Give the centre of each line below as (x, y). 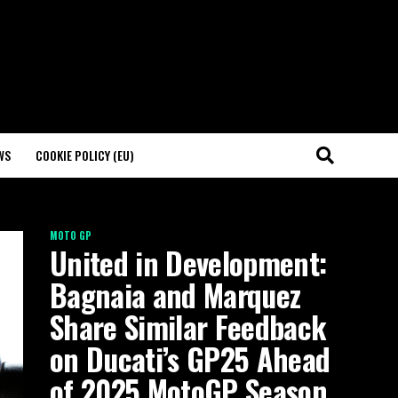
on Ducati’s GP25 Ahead (190, 359)
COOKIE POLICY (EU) (85, 155)
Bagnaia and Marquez (175, 295)
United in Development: (188, 263)
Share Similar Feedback (188, 327)
